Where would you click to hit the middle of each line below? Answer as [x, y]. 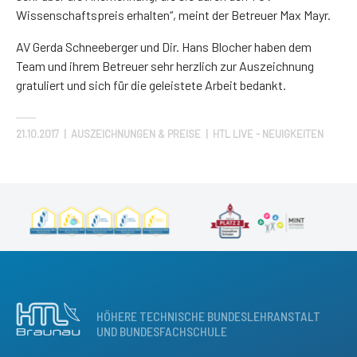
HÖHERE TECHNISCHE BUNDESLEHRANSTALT [208, 316]
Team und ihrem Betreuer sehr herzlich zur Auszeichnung [165, 65]
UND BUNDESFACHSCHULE [162, 331]
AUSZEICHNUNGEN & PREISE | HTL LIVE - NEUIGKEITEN [197, 134]
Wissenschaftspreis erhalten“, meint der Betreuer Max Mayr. [173, 14]
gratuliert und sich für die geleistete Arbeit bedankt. [151, 84]
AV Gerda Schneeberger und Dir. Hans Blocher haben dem [164, 46]
